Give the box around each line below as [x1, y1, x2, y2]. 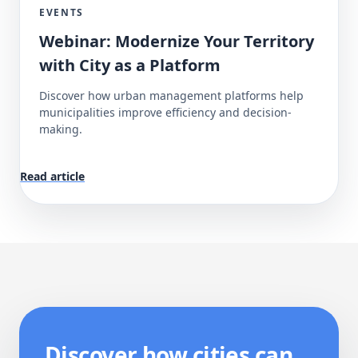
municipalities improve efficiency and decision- [39, 105, 292, 121]
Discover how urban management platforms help [39, 88, 304, 104]
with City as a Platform [39, 54, 221, 77]
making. [39, 121, 82, 137]
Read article [20, 169, 85, 185]
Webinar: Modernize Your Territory [39, 30, 314, 53]
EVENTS [39, 6, 85, 20]
